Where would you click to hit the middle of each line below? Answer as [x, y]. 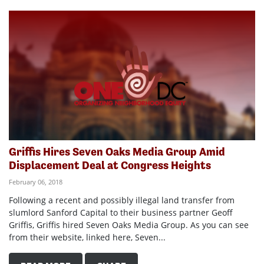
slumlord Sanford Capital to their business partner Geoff [121, 213]
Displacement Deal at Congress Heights [110, 166]
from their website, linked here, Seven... [87, 237]
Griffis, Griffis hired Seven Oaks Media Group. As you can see [129, 225]
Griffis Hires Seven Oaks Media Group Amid [117, 152]
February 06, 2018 [36, 182]
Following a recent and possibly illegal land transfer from [122, 200]
